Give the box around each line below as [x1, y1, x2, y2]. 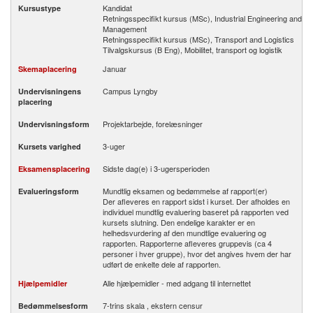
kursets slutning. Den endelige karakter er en [103, 217, 255, 228]
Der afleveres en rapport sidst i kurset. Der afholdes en [103, 196, 290, 207]
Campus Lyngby [103, 85, 158, 96]
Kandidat [103, 2, 132, 13]
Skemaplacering [18, 64, 77, 74]
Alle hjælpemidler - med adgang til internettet [103, 277, 251, 289]
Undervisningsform [18, 119, 89, 129]
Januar [103, 63, 126, 74]
